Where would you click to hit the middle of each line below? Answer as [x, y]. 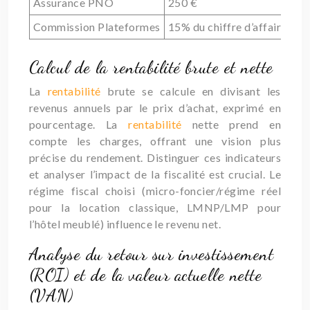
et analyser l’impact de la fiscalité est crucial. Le [155, 174]
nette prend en [236, 124]
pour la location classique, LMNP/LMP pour [155, 207]
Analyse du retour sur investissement [152, 254]
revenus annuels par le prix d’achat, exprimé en [155, 108]
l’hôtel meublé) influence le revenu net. [125, 224]
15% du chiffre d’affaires [230, 27]
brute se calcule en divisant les [194, 91]
